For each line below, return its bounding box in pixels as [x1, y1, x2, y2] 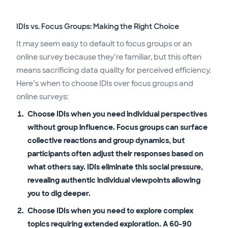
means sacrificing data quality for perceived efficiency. [16, 66, 211, 75]
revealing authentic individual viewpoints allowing [27, 176, 201, 185]
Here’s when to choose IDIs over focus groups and [16, 79, 193, 89]
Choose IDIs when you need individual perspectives [27, 109, 207, 119]
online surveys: [16, 92, 68, 102]
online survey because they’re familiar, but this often [16, 52, 202, 62]
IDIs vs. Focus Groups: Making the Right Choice [16, 22, 179, 32]
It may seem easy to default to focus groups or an [16, 39, 192, 49]
